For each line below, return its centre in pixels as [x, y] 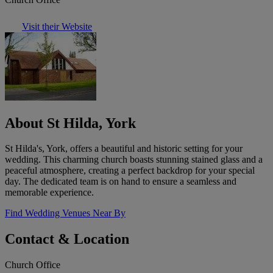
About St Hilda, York [70, 123]
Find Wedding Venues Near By [65, 213]
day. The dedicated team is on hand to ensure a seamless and [121, 182]
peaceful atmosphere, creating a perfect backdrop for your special [130, 171]
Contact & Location [67, 239]
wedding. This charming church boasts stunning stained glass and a [134, 160]
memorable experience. [49, 193]
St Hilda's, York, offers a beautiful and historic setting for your [124, 149]
